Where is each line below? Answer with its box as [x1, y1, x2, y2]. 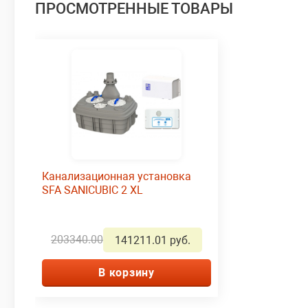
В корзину [98, 265, 155, 279]
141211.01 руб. [115, 233, 190, 247]
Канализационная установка [42, 169, 191, 183]
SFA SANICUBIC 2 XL [42, 183, 143, 197]
